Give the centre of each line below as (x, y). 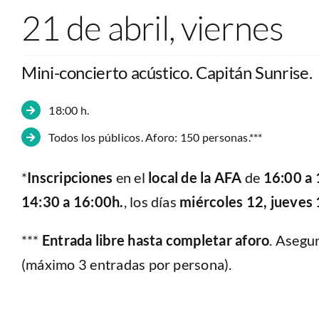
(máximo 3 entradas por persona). (126, 264)
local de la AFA (195, 177)
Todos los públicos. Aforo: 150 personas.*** (156, 137)
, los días (152, 201)
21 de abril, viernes (152, 28)
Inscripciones (72, 177)
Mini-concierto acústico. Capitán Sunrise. (167, 73)
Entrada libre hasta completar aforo (156, 240)
